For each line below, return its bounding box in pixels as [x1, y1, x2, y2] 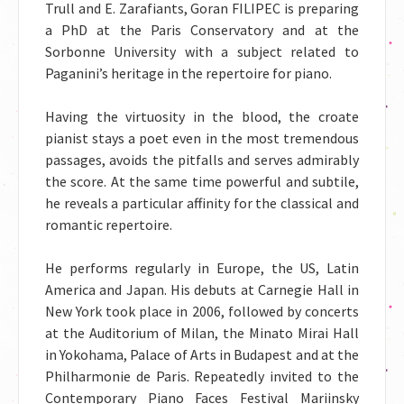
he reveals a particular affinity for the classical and [45, 194, 359, 212]
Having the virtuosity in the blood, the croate [45, 107, 359, 125]
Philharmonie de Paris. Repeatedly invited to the [45, 367, 359, 385]
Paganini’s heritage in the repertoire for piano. [45, 64, 332, 82]
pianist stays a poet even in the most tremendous [45, 129, 359, 147]
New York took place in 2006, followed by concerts [45, 302, 359, 320]
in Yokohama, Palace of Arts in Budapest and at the [45, 345, 359, 363]
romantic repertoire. [45, 216, 172, 234]
